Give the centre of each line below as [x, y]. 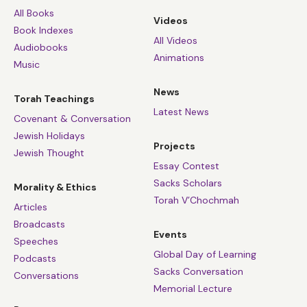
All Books [34, 13]
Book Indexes [44, 30]
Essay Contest [186, 166]
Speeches [36, 241]
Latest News [181, 111]
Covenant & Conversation [72, 118]
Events [170, 235]
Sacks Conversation [198, 272]
